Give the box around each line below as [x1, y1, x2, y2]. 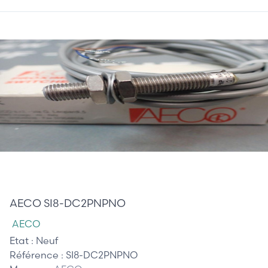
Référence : [10, 248, 66, 261]
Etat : [10, 234, 36, 246]
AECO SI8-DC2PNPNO [10, 196, 126, 210]
